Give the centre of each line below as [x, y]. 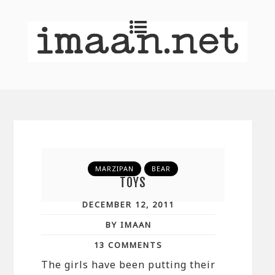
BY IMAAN [128, 224]
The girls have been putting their [129, 264]
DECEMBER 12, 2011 [129, 204]
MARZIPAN [115, 168]
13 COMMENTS [129, 245]
